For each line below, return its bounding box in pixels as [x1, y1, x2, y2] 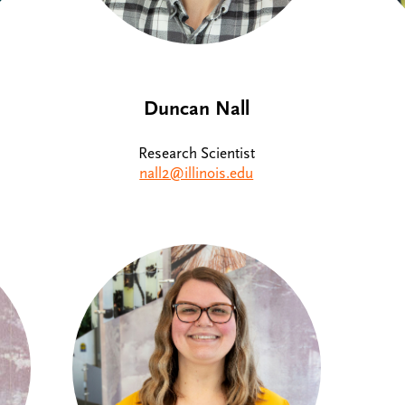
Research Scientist [137, 145, 255, 164]
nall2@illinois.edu [139, 165, 254, 184]
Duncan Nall [143, 96, 250, 120]
